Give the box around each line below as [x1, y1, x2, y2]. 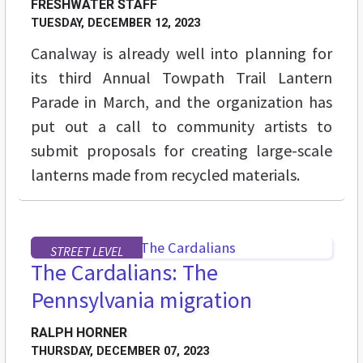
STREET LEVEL [50, 243, 123, 260]
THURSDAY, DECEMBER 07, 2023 [31, 344, 209, 359]
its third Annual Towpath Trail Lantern [31, 67, 332, 88]
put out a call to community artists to [31, 116, 332, 137]
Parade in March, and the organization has [31, 92, 332, 113]
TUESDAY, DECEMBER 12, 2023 [31, 16, 200, 31]
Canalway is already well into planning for [31, 43, 332, 64]
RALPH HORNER [31, 325, 127, 341]
